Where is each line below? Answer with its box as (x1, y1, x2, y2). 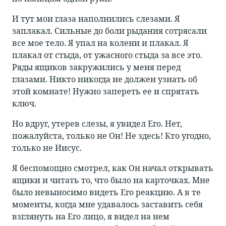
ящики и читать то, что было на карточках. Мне (12, 175, 210, 186)
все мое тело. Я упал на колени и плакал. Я (12, 37, 189, 49)
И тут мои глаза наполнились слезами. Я (12, 13, 180, 25)
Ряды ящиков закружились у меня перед (12, 62, 181, 73)
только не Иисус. (12, 142, 82, 154)
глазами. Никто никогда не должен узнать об (12, 74, 197, 85)
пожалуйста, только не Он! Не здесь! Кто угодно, (12, 130, 211, 142)
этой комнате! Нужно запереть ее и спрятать (12, 86, 199, 97)
